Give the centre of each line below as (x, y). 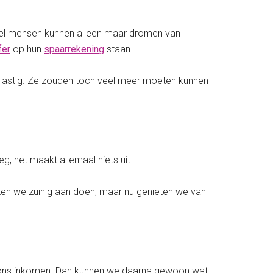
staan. (119, 49)
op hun (27, 49)
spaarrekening (74, 49)
